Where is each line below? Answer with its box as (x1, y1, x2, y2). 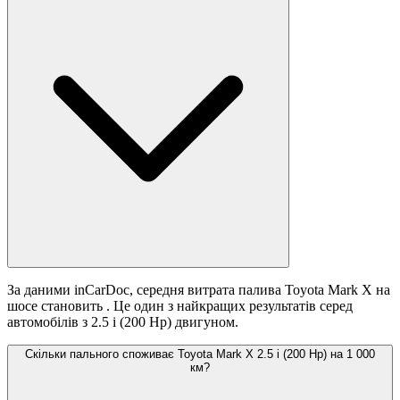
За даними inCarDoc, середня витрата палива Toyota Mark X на (7, 282, 390, 298)
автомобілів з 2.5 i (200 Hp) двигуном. (7, 314, 238, 330)
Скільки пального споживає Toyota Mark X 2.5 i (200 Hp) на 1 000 (25, 347, 375, 362)
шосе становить (7, 298, 106, 314)
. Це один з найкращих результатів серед (106, 298, 353, 314)
